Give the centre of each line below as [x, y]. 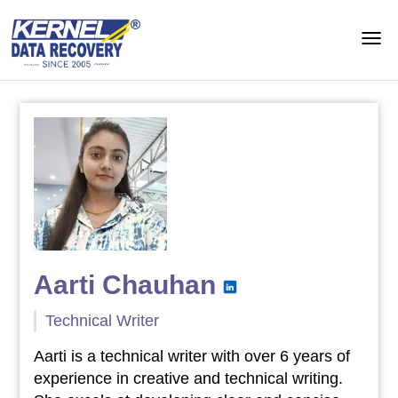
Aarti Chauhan [124, 285]
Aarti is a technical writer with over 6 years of [191, 356]
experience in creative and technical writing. [188, 378]
